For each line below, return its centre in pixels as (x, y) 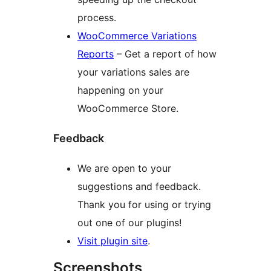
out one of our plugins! (129, 222)
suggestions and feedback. (139, 186)
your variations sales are (133, 72)
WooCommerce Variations (137, 35)
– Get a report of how (165, 54)
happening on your (120, 90)
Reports (96, 54)
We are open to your (124, 168)
